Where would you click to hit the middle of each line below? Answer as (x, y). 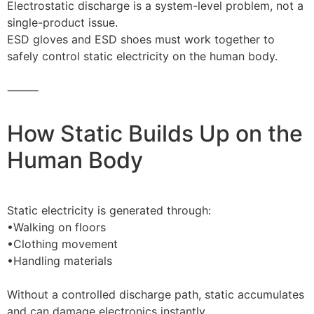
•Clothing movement (62, 244)
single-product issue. (62, 22)
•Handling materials (60, 261)
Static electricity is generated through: (109, 210)
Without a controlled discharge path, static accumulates (156, 294)
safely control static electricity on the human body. (142, 56)
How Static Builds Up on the (155, 134)
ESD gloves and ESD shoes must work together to (141, 39)
